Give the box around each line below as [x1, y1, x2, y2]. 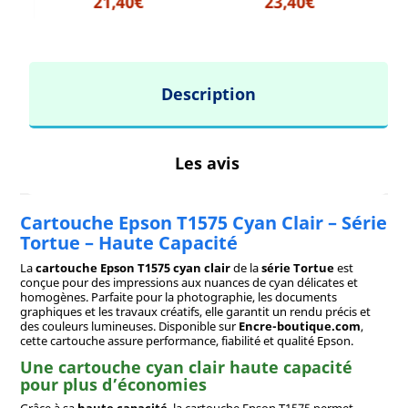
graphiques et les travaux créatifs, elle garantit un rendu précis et [19, 302, 371, 320]
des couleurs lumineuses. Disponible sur [19, 317, 239, 334]
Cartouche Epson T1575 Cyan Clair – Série [19, 209, 387, 235]
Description [160, 82, 256, 105]
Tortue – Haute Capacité [19, 229, 238, 255]
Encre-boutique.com [238, 317, 361, 334]
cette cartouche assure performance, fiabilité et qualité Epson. [19, 331, 353, 349]
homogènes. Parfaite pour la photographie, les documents [19, 288, 337, 305]
